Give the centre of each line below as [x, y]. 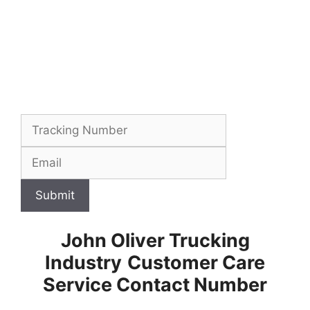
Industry [83, 262]
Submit [55, 195]
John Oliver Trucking [155, 240]
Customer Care [196, 262]
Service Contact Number [155, 284]
